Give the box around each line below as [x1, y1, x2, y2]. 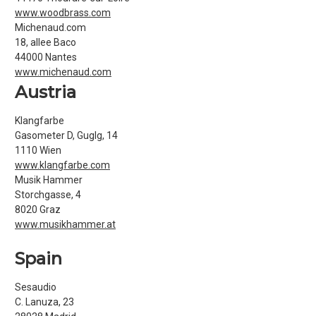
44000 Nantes [15, 51, 77, 63]
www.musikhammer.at [15, 219, 116, 230]
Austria [15, 82, 76, 102]
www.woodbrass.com [15, 7, 111, 18]
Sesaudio [15, 281, 56, 293]
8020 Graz [15, 204, 61, 215]
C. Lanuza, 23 [15, 296, 74, 308]
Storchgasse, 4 [15, 189, 81, 200]
